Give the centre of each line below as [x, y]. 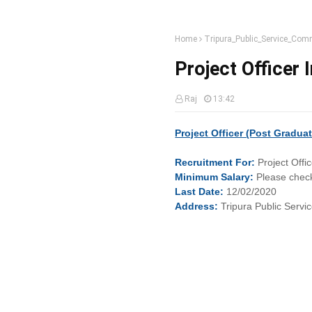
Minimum [198, 177]
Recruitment [205, 162]
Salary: [237, 177]
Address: [197, 206]
